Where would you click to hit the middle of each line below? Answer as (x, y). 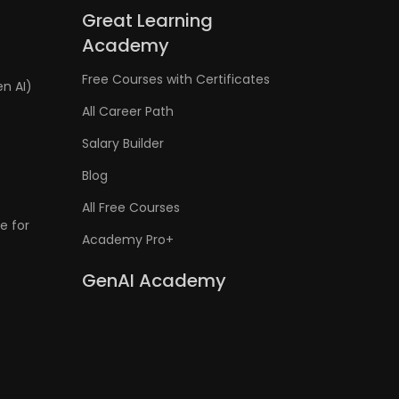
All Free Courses (131, 208)
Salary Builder (123, 143)
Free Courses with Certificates (176, 79)
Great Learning (148, 20)
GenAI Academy (155, 281)
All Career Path (128, 111)
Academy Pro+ (128, 240)
